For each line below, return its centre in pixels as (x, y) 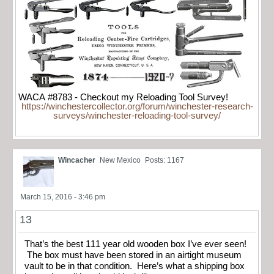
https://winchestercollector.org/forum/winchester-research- (137, 106)
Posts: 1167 (165, 160)
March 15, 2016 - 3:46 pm (63, 197)
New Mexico (120, 160)
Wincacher (77, 160)
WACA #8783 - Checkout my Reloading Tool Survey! (123, 97)
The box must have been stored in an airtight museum (133, 255)
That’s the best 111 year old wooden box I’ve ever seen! (135, 244)
